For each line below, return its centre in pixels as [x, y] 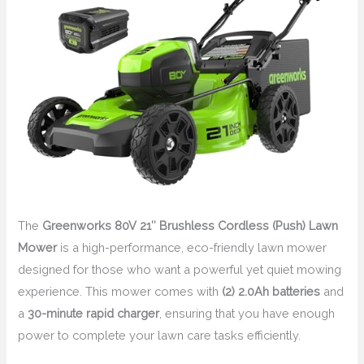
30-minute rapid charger [94, 314]
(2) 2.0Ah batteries [271, 292]
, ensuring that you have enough [247, 314]
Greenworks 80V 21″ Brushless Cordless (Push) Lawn [191, 226]
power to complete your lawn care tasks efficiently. [160, 336]
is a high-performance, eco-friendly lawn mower [192, 248]
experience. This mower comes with [120, 292]
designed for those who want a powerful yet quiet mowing [180, 270]
